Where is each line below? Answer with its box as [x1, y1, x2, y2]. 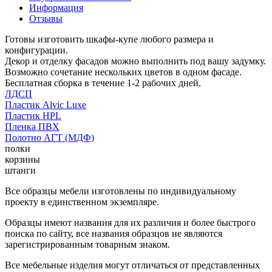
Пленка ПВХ [5, 121, 59, 132]
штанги [5, 165, 36, 175]
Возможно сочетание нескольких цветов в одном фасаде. [5, 66, 242, 77]
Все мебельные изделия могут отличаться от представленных [5, 259, 260, 270]
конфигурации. [5, 44, 68, 55]
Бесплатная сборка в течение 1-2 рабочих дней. [5, 77, 201, 88]
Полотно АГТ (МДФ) [5, 132, 94, 143]
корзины [5, 154, 40, 165]
